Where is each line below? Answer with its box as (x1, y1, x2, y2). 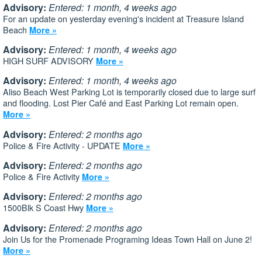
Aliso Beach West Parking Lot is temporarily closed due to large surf (3, 85, 256, 98)
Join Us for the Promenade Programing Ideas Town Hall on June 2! (3, 232, 252, 245)
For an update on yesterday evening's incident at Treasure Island (3, 12, 244, 25)
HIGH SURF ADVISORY (3, 54, 96, 67)
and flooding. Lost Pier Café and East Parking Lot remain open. (3, 96, 239, 109)
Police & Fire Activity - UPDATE (3, 139, 123, 151)
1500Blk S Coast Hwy (3, 201, 86, 214)
